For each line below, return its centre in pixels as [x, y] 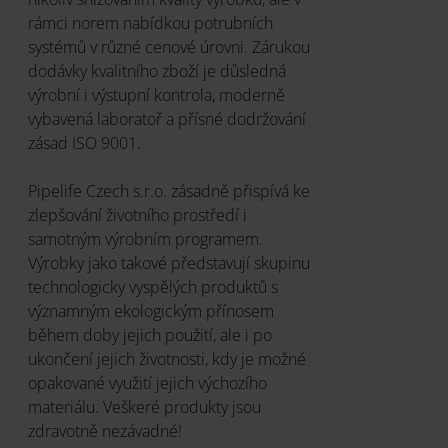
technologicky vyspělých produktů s [153, 287]
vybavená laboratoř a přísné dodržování [167, 119]
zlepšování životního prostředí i [137, 215]
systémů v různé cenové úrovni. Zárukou [169, 47]
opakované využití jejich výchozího [147, 383]
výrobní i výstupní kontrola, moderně [156, 95]
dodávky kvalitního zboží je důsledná [157, 71]
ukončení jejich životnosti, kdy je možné [167, 359]
